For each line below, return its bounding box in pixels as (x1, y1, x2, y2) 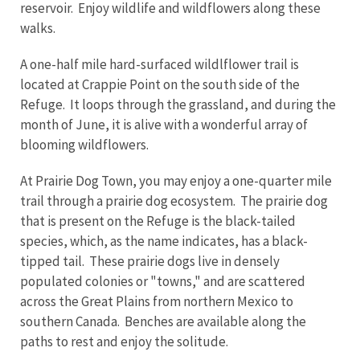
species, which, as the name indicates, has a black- (20, 231, 308, 250)
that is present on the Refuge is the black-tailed (20, 211, 296, 230)
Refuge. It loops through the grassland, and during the (20, 95, 336, 113)
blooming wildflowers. (20, 135, 149, 153)
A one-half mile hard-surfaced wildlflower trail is (20, 55, 299, 73)
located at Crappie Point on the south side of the (20, 75, 300, 93)
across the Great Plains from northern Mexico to (20, 292, 293, 310)
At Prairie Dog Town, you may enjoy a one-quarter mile (20, 171, 332, 190)
